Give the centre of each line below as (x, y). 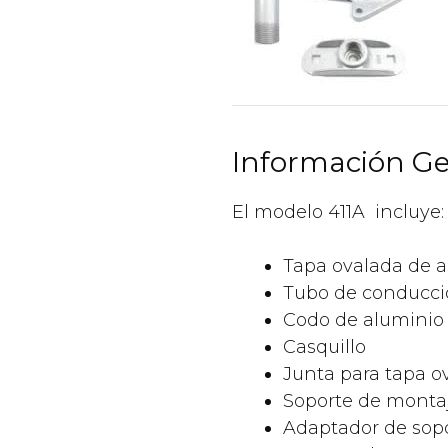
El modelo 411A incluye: (338, 212)
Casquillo (324, 347)
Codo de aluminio (363, 320)
